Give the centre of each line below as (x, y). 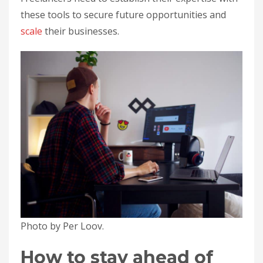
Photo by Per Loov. (62, 226)
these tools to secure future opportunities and (123, 15)
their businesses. (81, 31)
